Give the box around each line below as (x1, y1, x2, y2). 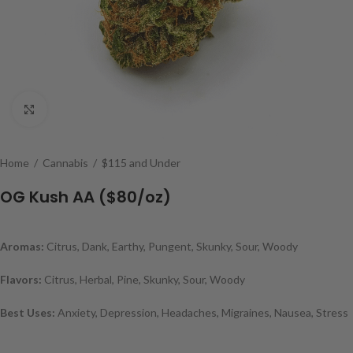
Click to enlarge (46, 102, 122, 115)
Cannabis (43, 156, 91, 169)
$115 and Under (102, 156, 180, 169)
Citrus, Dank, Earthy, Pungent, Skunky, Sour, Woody (46, 240, 298, 253)
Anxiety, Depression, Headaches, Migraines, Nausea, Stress (58, 306, 348, 319)
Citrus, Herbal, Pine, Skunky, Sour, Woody (44, 273, 245, 286)
